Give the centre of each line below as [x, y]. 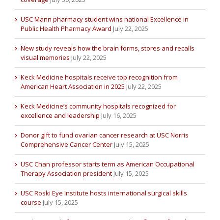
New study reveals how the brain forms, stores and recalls [108, 48]
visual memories [45, 58]
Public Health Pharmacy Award [66, 29]
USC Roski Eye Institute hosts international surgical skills [104, 193]
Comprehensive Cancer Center [67, 145]
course [31, 203]
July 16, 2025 [119, 116]
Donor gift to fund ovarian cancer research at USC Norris [105, 135]
